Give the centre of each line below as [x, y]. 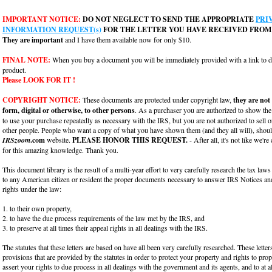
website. [59, 139]
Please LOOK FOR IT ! [39, 80]
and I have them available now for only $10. [127, 39]
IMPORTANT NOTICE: [42, 19]
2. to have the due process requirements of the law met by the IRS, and [104, 218]
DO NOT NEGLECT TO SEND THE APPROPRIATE [168, 19]
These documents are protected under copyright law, [157, 99]
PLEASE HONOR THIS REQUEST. [130, 140]
